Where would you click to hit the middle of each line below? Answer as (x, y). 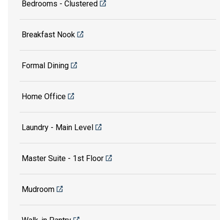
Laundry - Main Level (57, 128)
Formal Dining (45, 66)
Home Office (44, 97)
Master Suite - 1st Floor (63, 159)
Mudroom (38, 190)
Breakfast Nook (48, 35)
